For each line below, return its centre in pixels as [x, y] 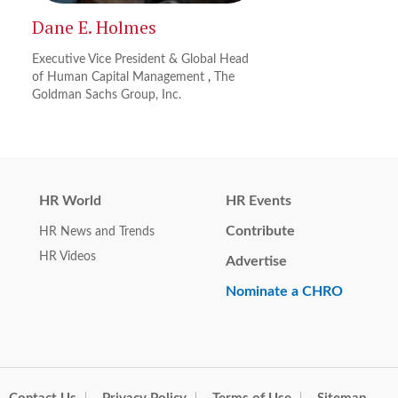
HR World [70, 201]
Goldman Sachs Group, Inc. [107, 96]
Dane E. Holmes [95, 28]
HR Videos [68, 257]
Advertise [256, 262]
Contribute [260, 231]
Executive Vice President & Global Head [141, 60]
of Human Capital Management [120, 78]
